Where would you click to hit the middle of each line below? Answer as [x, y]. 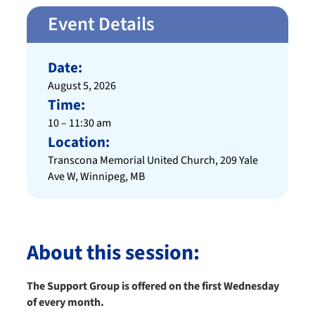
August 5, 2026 [82, 86]
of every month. [65, 303]
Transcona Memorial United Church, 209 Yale [153, 161]
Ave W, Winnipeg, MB [96, 177]
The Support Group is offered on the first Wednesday [153, 287]
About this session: [113, 253]
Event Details [101, 25]
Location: [79, 142]
